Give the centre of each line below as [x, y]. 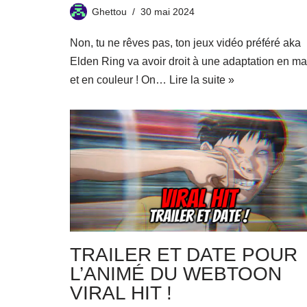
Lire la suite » [202, 79]
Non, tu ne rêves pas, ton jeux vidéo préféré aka [185, 42]
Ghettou [109, 11]
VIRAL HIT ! [121, 293]
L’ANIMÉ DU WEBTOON [176, 273]
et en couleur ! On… [120, 79]
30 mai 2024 [168, 11]
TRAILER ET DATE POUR [184, 254]
